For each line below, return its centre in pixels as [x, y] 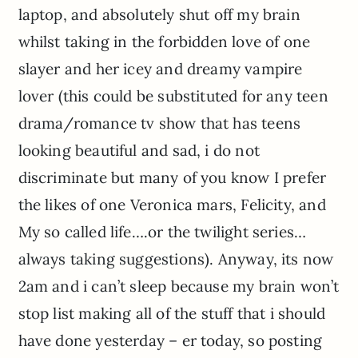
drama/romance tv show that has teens [159, 123]
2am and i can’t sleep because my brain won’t [179, 286]
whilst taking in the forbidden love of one [164, 41]
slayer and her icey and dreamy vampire [160, 68]
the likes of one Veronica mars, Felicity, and [172, 204]
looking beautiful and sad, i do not [139, 150]
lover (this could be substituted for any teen [173, 95]
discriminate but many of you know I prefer [172, 177]
